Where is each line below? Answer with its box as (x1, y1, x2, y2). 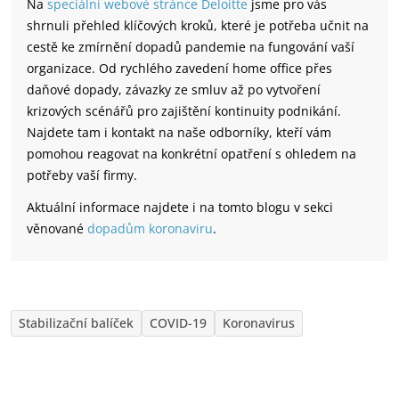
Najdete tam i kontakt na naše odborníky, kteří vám (27, 124, 331, 141)
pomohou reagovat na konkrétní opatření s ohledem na (27, 145, 356, 162)
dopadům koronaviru (87, 220, 213, 237)
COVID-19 (150, 314, 207, 331)
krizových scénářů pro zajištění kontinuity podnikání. (27, 102, 341, 119)
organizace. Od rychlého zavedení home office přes (27, 60, 332, 77)
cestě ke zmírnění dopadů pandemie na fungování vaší (27, 38, 354, 55)
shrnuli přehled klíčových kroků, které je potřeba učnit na (27, 17, 369, 34)
